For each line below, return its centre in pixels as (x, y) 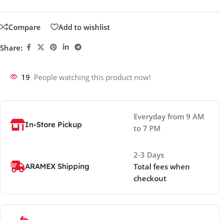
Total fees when (162, 167)
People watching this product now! (92, 77)
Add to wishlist (84, 27)
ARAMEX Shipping (57, 166)
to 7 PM (147, 128)
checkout (150, 179)
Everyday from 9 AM (169, 117)
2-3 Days (149, 155)
